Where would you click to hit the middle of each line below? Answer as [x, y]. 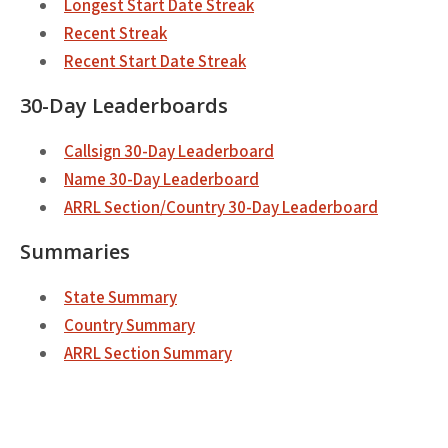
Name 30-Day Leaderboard [161, 179]
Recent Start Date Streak [155, 61]
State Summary [120, 297]
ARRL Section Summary [148, 353]
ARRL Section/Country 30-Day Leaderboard [221, 207]
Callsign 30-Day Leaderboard [169, 151]
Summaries [75, 251]
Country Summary [129, 325]
